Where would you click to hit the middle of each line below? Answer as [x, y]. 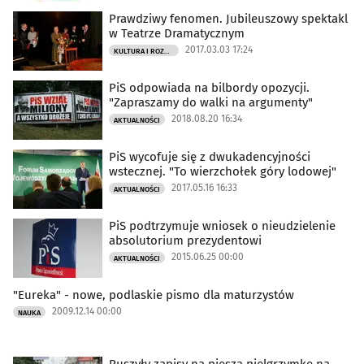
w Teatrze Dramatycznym [177, 33]
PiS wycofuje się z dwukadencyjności [210, 156]
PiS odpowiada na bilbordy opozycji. [209, 87]
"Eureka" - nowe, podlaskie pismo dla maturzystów [183, 295]
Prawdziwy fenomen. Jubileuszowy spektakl [228, 18]
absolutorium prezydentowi [185, 240]
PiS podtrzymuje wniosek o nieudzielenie [222, 225]
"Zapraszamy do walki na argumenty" [211, 102]
